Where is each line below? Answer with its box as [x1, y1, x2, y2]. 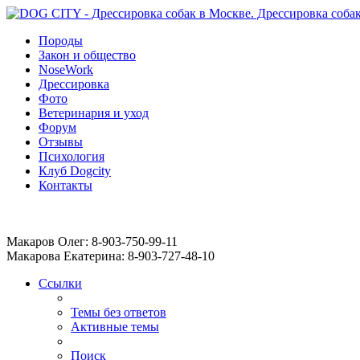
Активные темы [71, 320, 159, 333]
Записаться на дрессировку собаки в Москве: [6, 206, 268, 219]
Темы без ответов [71, 305, 166, 319]
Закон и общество [39, 48, 136, 62]
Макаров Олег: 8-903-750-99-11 [6, 235, 178, 248]
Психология [39, 149, 104, 163]
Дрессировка [39, 77, 109, 91]
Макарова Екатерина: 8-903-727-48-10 [6, 249, 215, 263]
